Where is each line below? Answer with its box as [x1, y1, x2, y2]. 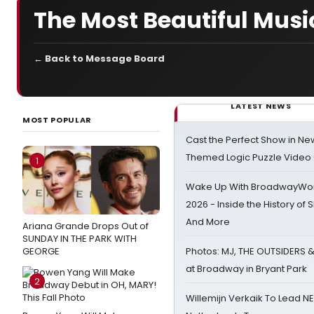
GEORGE [22, 245, 60, 258]
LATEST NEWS [231, 100, 292, 111]
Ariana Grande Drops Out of [22, 219, 149, 233]
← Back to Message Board [34, 52, 165, 65]
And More [186, 215, 230, 228]
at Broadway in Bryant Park [186, 262, 307, 275]
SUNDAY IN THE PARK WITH [22, 232, 137, 245]
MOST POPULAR [22, 114, 92, 125]
